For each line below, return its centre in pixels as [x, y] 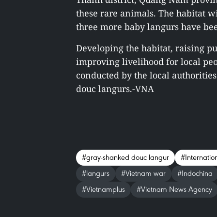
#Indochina [195, 173]
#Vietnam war [143, 173]
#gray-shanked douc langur [125, 157]
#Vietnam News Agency [174, 189]
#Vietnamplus [103, 189]
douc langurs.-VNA [115, 89]
